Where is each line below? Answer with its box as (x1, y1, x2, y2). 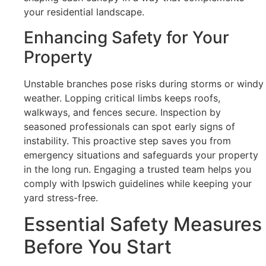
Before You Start (24, 235, 172, 258)
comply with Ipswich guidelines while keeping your (24, 177, 252, 189)
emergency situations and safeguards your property (24, 148, 258, 161)
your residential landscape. (24, 6, 144, 18)
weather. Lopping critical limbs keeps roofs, (24, 91, 220, 104)
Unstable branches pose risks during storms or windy (24, 77, 264, 90)
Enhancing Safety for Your (24, 27, 229, 47)
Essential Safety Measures (24, 212, 262, 236)
